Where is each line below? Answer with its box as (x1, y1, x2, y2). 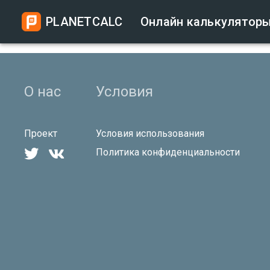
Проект (24, 127, 57, 139)
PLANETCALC (46, 14, 126, 29)
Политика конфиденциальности (96, 146, 240, 158)
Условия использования (96, 127, 204, 139)
